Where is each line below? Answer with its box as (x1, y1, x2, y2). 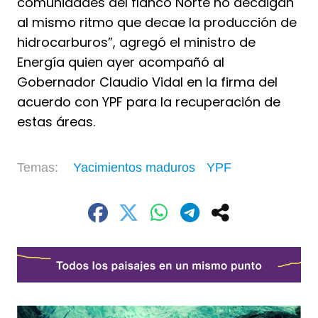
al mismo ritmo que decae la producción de (17, 13, 297, 31)
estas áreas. (17, 112, 95, 131)
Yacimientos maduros (73, 160, 195, 175)
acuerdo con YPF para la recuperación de (17, 92, 280, 111)
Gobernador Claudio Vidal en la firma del (17, 72, 278, 91)
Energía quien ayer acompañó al (17, 53, 224, 71)
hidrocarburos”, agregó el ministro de (17, 33, 256, 51)
